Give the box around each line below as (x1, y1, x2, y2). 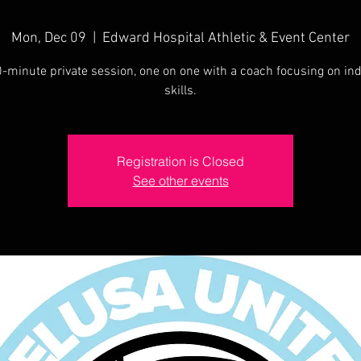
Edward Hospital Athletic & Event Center (102, 30, 350, 47)
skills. (164, 83, 197, 99)
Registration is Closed (117, 153, 244, 169)
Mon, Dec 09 (11, 30, 86, 47)
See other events (132, 172, 229, 189)
